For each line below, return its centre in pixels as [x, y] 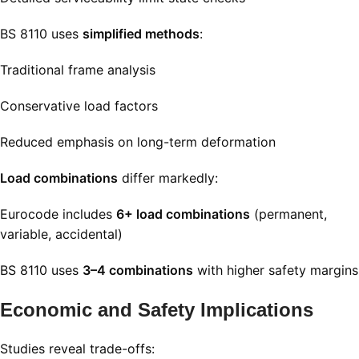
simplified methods [141, 34]
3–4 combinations [138, 270]
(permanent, [288, 214]
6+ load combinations [183, 214]
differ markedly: [168, 178]
